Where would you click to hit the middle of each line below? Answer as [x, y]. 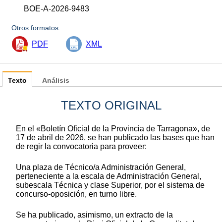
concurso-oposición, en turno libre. [76, 194]
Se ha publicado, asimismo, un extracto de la [94, 215]
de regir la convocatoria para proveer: [81, 146]
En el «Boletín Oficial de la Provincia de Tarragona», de [113, 128]
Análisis [56, 80]
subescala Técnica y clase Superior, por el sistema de [110, 185]
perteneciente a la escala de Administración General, [109, 176]
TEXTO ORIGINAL [111, 105]
